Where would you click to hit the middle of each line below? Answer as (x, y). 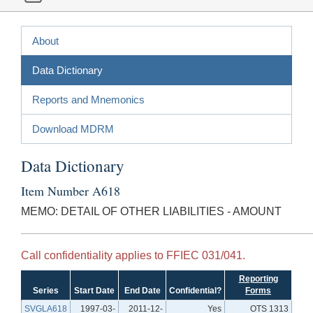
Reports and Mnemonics (88, 99)
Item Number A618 (71, 190)
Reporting (258, 278)
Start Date (94, 290)
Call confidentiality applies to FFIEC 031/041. (133, 255)
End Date (142, 290)
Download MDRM (73, 129)
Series (46, 290)
